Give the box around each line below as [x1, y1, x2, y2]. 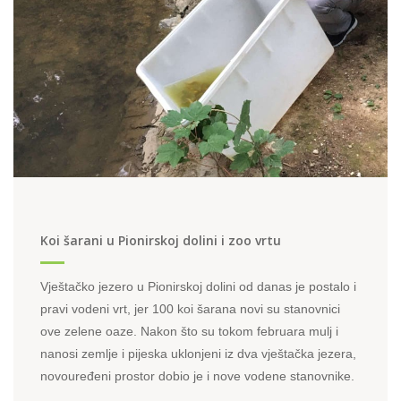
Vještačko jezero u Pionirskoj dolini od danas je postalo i [40, 279, 356, 294]
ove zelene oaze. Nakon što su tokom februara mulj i [40, 324, 338, 338]
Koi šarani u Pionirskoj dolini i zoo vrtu [40, 232, 281, 249]
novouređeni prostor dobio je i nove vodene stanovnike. [40, 369, 354, 383]
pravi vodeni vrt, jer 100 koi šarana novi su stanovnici [40, 302, 340, 316]
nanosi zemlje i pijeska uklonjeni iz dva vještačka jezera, [40, 346, 356, 361]
